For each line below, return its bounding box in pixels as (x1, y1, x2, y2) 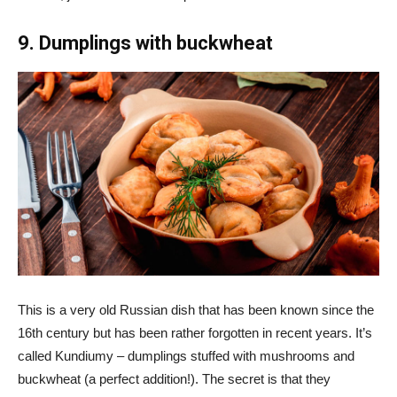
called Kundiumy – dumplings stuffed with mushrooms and (18, 347, 354, 363)
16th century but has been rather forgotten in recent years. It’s (18, 324, 372, 340)
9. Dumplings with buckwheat (18, 32, 273, 55)
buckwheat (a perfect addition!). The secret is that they (18, 370, 331, 386)
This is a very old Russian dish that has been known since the (18, 301, 374, 317)
